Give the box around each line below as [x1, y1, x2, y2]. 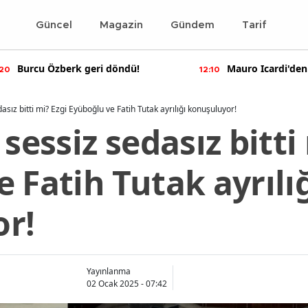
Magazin [100, 19, 143, 30]
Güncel [36, 19, 72, 30]
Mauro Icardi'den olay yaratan [90, 62, 233, 75]
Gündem [170, 19, 214, 30]
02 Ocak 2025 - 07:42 [87, 278, 167, 289]
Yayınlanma [87, 265, 131, 277]
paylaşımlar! [90, 73, 148, 86]
